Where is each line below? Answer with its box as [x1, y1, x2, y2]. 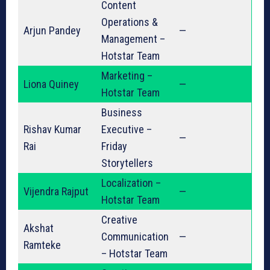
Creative [101, 213, 137, 227]
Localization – [101, 177, 161, 190]
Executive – [101, 123, 152, 136]
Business [101, 106, 142, 119]
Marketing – [101, 69, 152, 83]
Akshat [24, 222, 54, 235]
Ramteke [24, 239, 61, 252]
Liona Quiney [24, 78, 79, 91]
